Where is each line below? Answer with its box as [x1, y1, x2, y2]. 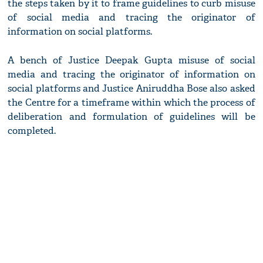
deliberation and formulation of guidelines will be [8, 110, 255, 123]
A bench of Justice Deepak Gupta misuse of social [8, 54, 255, 67]
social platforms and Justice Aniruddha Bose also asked [8, 82, 255, 95]
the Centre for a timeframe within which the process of [8, 96, 255, 109]
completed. [8, 124, 56, 137]
